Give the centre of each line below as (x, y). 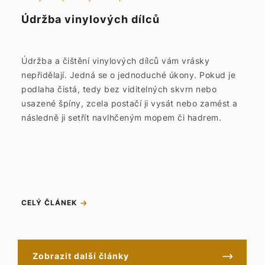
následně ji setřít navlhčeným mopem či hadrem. (121, 117)
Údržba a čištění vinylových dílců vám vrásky (115, 61)
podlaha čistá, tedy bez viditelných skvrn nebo (119, 89)
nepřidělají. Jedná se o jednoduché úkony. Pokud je (128, 75)
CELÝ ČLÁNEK (49, 203)
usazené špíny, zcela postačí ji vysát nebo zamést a (130, 103)
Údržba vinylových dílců (91, 19)
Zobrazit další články (81, 256)
